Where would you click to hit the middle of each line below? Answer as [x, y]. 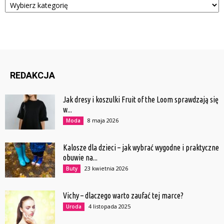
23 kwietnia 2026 [106, 168]
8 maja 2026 [103, 120]
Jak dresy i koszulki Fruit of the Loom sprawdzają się [141, 100]
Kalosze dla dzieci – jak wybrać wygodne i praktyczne [141, 148]
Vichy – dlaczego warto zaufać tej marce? [123, 196]
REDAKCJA [32, 75]
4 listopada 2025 [109, 206]
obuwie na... [80, 158]
